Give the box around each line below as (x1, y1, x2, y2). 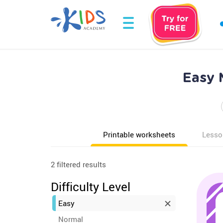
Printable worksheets (103, 129, 175, 139)
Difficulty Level (51, 179, 130, 195)
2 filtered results (51, 159, 106, 169)
